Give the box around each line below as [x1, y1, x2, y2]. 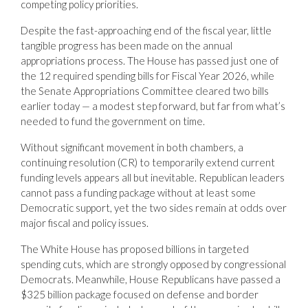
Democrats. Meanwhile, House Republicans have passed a [21, 272, 280, 285]
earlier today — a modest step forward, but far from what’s [21, 99, 285, 112]
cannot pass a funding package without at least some [21, 186, 256, 199]
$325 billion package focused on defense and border [21, 287, 258, 300]
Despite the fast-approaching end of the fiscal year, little [21, 23, 272, 36]
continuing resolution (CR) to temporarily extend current [21, 155, 275, 168]
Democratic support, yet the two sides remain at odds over [21, 201, 287, 214]
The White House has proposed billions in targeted [21, 242, 249, 255]
